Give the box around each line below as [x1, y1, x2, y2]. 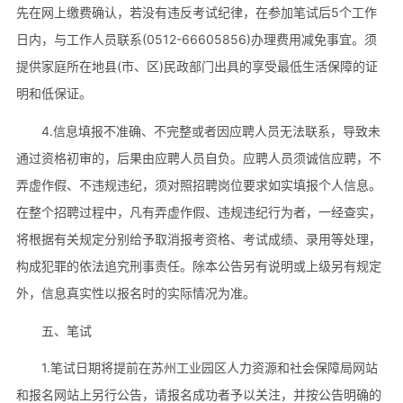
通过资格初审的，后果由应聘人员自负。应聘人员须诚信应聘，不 [15, 149, 381, 166]
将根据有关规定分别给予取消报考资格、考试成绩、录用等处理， [15, 230, 381, 246]
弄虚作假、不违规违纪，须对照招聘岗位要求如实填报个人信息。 [15, 176, 381, 193]
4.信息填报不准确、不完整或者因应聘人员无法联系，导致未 [40, 122, 381, 139]
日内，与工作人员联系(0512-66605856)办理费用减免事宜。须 [15, 31, 377, 47]
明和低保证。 [15, 85, 92, 101]
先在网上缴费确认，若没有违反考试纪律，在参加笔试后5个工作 [15, 4, 377, 20]
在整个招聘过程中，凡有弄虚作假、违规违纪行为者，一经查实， [15, 203, 381, 219]
